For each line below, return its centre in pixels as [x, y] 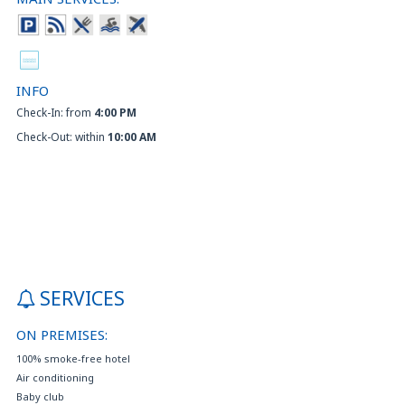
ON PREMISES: [62, 334]
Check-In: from [55, 112]
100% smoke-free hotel [73, 358]
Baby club [40, 396]
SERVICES [82, 298]
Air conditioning [55, 377]
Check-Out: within [62, 137]
